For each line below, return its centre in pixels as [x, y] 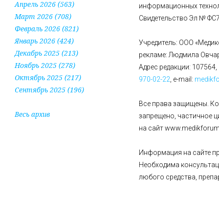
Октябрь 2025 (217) [48, 77]
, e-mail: [182, 79]
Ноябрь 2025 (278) [45, 65]
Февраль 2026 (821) [47, 28]
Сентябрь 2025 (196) [49, 89]
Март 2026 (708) [43, 16]
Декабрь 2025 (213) [46, 53]
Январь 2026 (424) [44, 41]
